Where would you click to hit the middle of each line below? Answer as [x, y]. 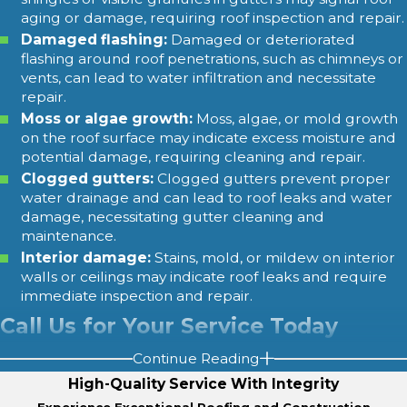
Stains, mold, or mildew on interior [273, 258]
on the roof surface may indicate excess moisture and [209, 137]
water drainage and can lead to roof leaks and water [207, 198]
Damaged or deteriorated [262, 39]
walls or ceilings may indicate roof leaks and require [204, 277]
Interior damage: [86, 258]
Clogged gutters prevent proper [273, 179]
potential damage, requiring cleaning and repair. [194, 156]
